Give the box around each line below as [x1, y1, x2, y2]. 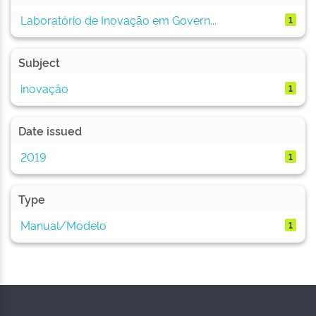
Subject [18, 54, 60, 70]
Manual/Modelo [20, 217, 107, 233]
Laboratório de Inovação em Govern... [20, 11, 217, 28]
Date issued [18, 123, 82, 138]
